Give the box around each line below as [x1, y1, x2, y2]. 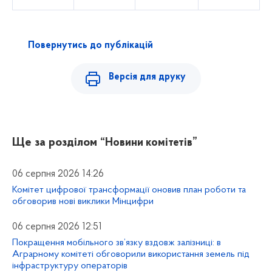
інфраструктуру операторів [12, 260, 127, 271]
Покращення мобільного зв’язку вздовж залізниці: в [12, 237, 221, 248]
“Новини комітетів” [100, 137, 197, 149]
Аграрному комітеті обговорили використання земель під [12, 249, 250, 259]
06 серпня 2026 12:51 [12, 222, 102, 232]
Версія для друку [109, 72, 186, 82]
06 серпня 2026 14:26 [12, 169, 104, 179]
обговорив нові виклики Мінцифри [12, 196, 154, 206]
